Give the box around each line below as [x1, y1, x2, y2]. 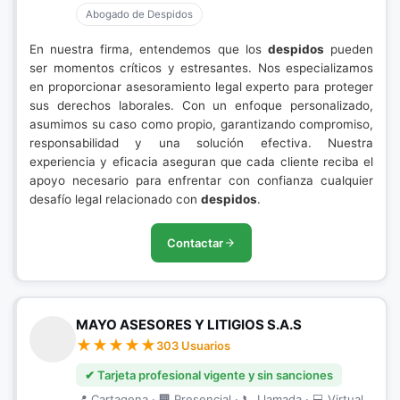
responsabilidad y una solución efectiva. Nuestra [29, 136, 373, 150]
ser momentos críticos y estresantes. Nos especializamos [29, 61, 373, 75]
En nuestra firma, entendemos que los [29, 42, 268, 56]
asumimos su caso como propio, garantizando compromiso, [29, 117, 373, 131]
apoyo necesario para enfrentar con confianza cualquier [29, 173, 373, 187]
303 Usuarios [156, 338, 230, 353]
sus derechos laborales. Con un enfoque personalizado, [29, 98, 373, 112]
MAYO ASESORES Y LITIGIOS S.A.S [76, 316, 302, 333]
